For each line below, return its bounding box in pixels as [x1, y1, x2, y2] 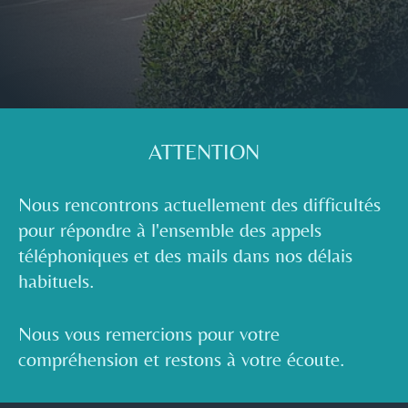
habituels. [18, 270, 100, 293]
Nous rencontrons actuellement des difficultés [18, 193, 381, 217]
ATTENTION [148, 139, 260, 165]
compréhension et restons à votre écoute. [18, 347, 345, 371]
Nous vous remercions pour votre [18, 321, 280, 345]
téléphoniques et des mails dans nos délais [18, 244, 352, 268]
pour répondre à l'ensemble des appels [18, 219, 321, 242]
